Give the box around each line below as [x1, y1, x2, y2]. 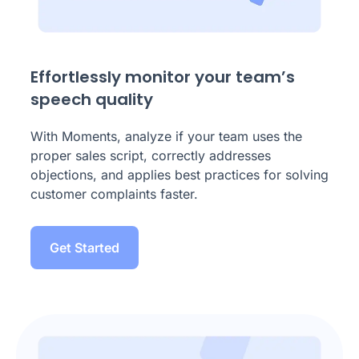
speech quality [30, 88, 153, 111]
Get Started [50, 240, 119, 256]
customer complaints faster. [30, 186, 198, 202]
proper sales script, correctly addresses [30, 147, 271, 163]
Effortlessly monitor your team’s [30, 66, 295, 88]
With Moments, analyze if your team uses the [30, 128, 302, 144]
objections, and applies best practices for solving [30, 167, 329, 183]
